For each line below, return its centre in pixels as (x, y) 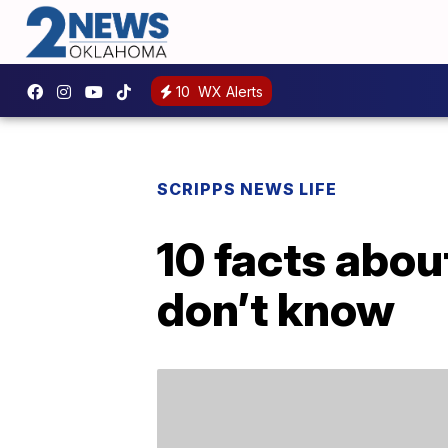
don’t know (276, 309)
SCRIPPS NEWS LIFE (247, 189)
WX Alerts (228, 91)
